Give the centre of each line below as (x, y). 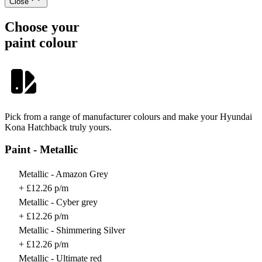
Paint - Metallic (41, 150)
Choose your (42, 27)
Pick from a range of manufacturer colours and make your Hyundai (128, 116)
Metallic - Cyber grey (58, 202)
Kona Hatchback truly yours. (58, 127)
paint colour (41, 42)
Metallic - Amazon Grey (63, 174)
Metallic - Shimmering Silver (72, 230)
